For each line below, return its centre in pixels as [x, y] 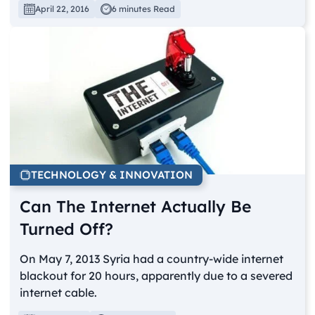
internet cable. [59, 293]
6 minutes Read [144, 9]
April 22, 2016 [63, 9]
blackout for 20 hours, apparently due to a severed [156, 276]
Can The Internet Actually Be [136, 207]
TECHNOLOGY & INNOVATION [112, 175]
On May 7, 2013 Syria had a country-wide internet [152, 259]
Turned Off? [67, 229]
